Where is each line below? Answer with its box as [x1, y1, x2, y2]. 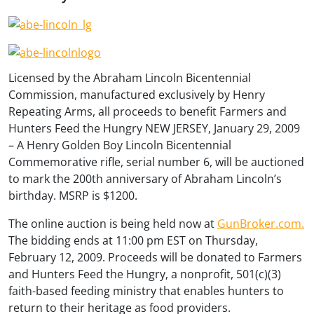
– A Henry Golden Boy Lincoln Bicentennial [8, 137, 231, 153]
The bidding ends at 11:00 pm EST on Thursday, [8, 232, 258, 248]
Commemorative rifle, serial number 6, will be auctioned [8, 153, 304, 170]
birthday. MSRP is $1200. [8, 187, 137, 203]
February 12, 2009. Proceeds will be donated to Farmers [8, 249, 302, 265]
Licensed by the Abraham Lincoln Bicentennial [8, 69, 251, 86]
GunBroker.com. [217, 215, 304, 231]
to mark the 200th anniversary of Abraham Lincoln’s [8, 170, 282, 186]
